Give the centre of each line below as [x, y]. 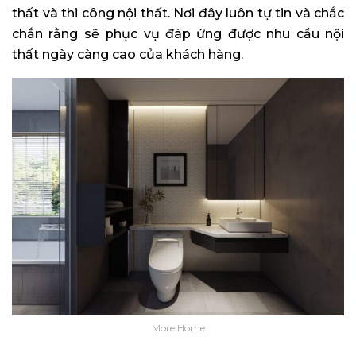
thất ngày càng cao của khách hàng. [128, 55]
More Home [178, 327]
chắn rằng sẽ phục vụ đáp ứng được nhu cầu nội [178, 34]
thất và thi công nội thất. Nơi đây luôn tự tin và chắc [178, 14]
